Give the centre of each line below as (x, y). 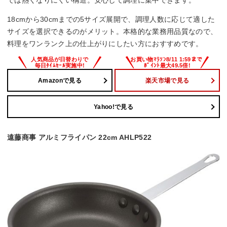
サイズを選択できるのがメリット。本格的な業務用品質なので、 (112, 32)
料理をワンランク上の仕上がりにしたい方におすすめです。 (105, 44)
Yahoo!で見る (113, 107)
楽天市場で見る (167, 80)
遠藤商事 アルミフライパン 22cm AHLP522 (80, 137)
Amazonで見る (60, 80)
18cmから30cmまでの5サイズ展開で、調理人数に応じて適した (111, 20)
